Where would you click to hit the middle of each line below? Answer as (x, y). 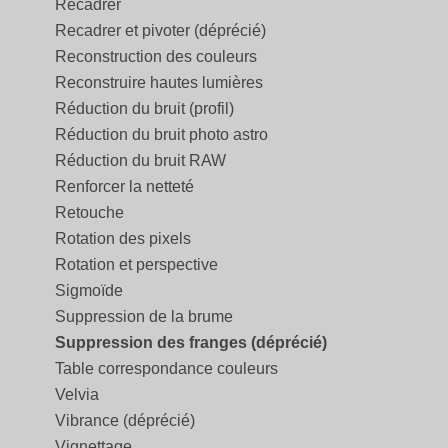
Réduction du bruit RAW (140, 161)
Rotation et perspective (136, 265)
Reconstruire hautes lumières (159, 83)
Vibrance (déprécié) (125, 421)
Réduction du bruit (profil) (144, 109)
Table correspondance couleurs (166, 369)
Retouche (89, 213)
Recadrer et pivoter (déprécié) (160, 31)
